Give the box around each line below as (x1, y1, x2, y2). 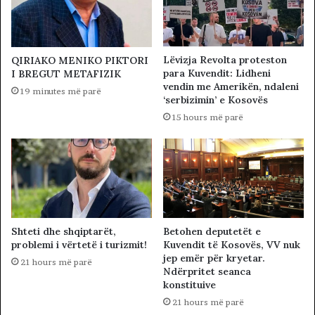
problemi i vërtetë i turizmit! (11, 238, 147, 252)
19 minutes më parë (20, 86, 101, 97)
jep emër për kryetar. (163, 251, 265, 264)
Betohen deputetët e (163, 224, 261, 238)
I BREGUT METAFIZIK (11, 67, 121, 81)
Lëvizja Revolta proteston (163, 53, 287, 67)
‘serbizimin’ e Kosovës (163, 94, 268, 107)
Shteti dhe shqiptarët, (11, 225, 116, 238)
